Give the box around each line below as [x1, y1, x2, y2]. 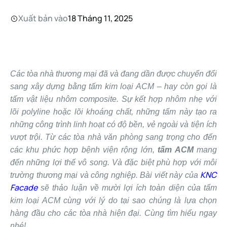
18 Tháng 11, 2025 [68, 13, 133, 24]
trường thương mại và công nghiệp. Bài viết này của [10, 171, 200, 180]
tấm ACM [158, 145, 194, 155]
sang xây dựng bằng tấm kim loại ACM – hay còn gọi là [10, 82, 217, 91]
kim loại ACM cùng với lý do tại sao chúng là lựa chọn [10, 196, 217, 205]
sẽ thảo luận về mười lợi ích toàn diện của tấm [37, 183, 217, 193]
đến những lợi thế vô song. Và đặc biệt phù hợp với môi [10, 158, 217, 167]
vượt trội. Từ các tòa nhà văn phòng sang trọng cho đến [10, 133, 217, 142]
